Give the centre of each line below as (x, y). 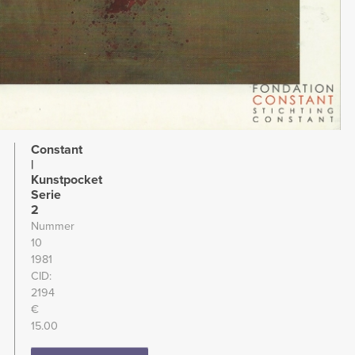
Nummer (53, 226)
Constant (57, 149)
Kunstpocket (67, 179)
